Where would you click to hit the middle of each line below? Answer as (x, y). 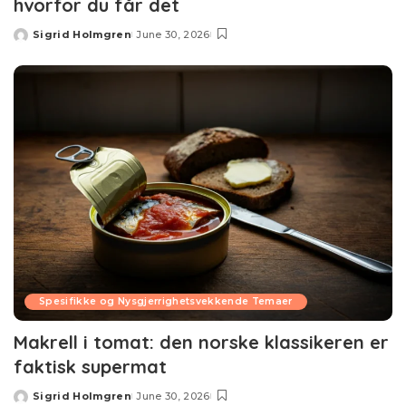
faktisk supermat (90, 367)
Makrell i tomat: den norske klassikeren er (201, 343)
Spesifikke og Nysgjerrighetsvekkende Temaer (166, 302)
